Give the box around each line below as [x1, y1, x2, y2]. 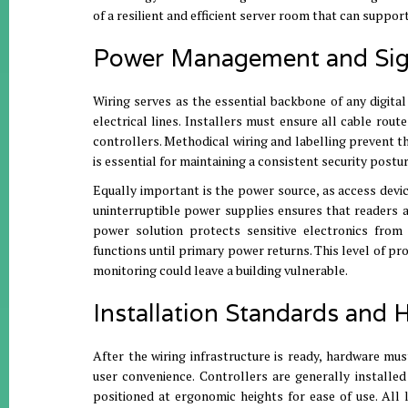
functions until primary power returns [93, 241, 310, 260]
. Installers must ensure [178, 112, 318, 130]
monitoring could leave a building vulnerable [93, 261, 345, 280]
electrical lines [93, 112, 179, 130]
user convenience [93, 367, 193, 385]
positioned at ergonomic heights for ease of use [93, 387, 375, 405]
